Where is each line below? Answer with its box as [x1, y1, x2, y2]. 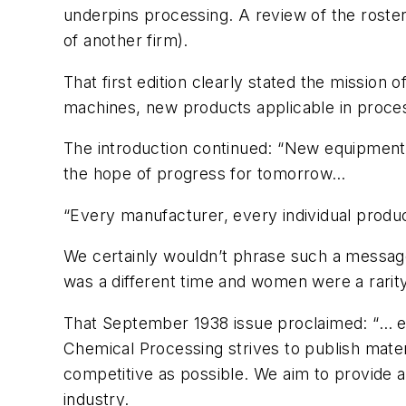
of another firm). [63, 31, 188, 51]
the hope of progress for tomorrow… [63, 164, 346, 184]
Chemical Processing [63, 339, 224, 359]
